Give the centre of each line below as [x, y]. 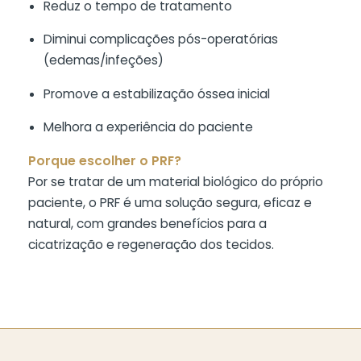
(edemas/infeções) [104, 60]
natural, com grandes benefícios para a [147, 223]
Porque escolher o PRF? [105, 160]
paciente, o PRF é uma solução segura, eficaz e [170, 202]
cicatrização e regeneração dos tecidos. [151, 244]
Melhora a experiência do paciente [149, 127]
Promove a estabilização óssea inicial [157, 93]
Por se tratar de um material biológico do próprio [176, 181]
